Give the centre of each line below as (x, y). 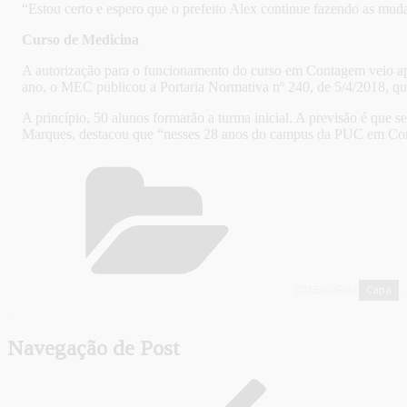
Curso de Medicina (80, 40)
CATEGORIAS (327, 290)
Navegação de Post (93, 348)
